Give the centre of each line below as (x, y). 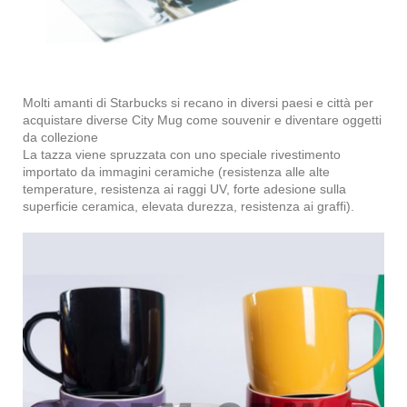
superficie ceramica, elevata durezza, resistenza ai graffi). (189, 207)
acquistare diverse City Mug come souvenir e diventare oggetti (202, 120)
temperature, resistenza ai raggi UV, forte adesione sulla (184, 189)
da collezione (60, 138)
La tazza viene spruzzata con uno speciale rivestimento (182, 155)
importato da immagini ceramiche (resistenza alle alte (176, 172)
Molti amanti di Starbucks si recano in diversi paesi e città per (198, 103)
